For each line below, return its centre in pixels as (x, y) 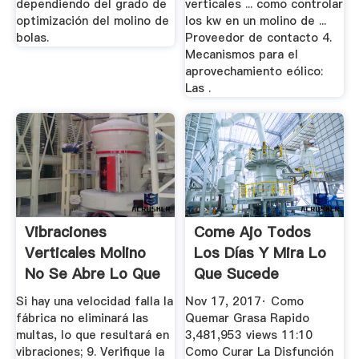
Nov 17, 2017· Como (245, 302)
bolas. (32, 38)
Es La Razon (67, 294)
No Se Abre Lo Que (92, 273)
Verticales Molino (85, 252)
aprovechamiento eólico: (254, 72)
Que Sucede (237, 273)
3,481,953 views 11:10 (249, 335)
